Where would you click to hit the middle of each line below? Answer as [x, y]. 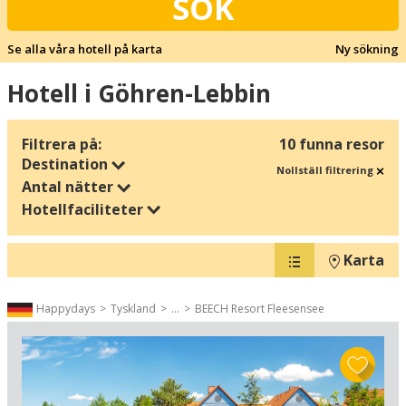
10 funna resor [332, 145]
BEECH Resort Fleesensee [260, 309]
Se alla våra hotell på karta [85, 49]
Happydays [66, 309]
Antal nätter [69, 187]
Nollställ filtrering [326, 170]
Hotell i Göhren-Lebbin [139, 94]
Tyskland [133, 309]
